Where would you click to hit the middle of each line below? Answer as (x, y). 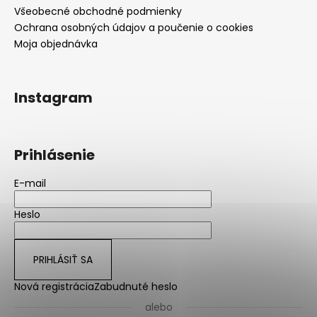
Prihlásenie (54, 155)
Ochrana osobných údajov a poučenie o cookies (134, 28)
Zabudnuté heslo (136, 287)
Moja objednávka (56, 44)
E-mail (30, 184)
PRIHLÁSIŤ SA (63, 260)
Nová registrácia (54, 287)
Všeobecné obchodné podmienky (98, 12)
